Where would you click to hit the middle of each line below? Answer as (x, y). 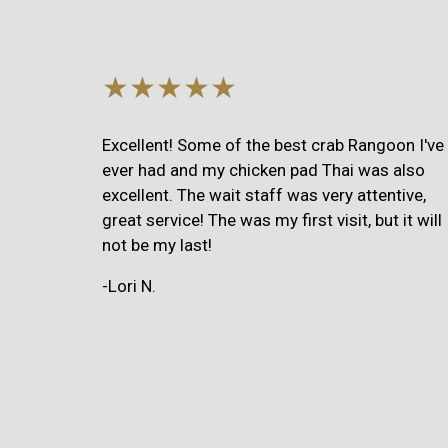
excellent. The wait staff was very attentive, (264, 194)
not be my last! (157, 244)
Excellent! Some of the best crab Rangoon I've (273, 144)
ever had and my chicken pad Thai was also (263, 169)
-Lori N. (129, 285)
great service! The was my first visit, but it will (272, 219)
